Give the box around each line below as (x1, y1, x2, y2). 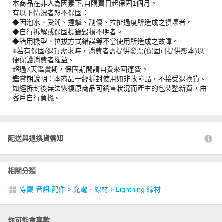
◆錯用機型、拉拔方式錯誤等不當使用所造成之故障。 (12, 37, 179, 45)
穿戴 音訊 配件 (20, 185, 65, 193)
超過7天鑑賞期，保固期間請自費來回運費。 (12, 65, 148, 73)
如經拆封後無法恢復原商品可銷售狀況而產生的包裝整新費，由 (12, 84, 207, 92)
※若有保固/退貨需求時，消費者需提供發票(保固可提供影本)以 (12, 46, 204, 55)
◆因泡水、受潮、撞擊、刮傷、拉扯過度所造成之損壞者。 (12, 18, 195, 26)
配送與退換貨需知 (8, 134, 63, 142)
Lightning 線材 (116, 185, 161, 193)
